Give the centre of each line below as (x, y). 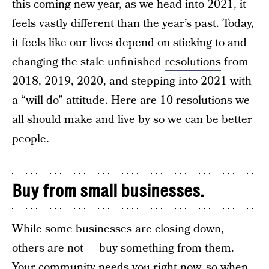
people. (31, 139)
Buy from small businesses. (108, 191)
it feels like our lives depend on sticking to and (129, 43)
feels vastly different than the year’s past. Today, (133, 24)
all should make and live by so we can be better (132, 120)
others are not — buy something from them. (123, 248)
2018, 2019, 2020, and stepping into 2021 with (132, 81)
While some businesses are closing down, (118, 229)
